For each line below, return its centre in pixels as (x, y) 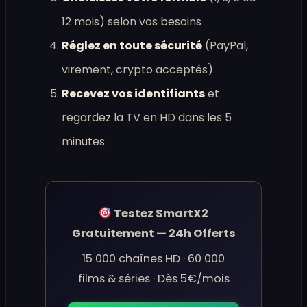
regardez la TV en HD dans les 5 (147, 118)
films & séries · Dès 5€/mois (153, 279)
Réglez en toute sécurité (132, 46)
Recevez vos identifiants (133, 94)
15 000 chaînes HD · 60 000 (153, 259)
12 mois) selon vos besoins (132, 22)
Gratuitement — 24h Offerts (153, 234)
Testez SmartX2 (160, 214)
